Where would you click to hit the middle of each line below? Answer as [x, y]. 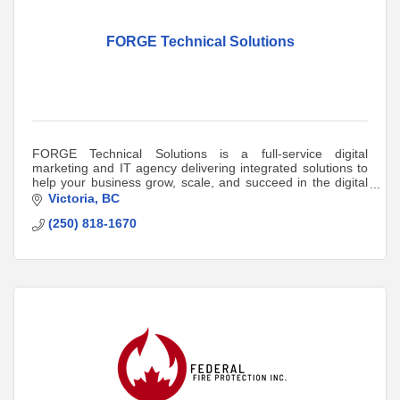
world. [49, 196]
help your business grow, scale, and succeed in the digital [200, 182]
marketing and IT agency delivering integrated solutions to [200, 167]
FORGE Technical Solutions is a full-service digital [200, 153]
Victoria [71, 199]
